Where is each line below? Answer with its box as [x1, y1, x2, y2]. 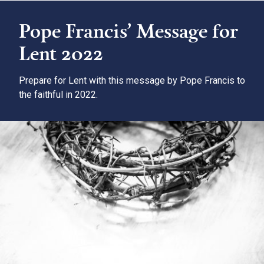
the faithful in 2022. [19, 89, 98, 101]
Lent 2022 [19, 40, 103, 67]
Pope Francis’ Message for [19, 18, 238, 44]
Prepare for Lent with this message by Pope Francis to [19, 75, 245, 87]
